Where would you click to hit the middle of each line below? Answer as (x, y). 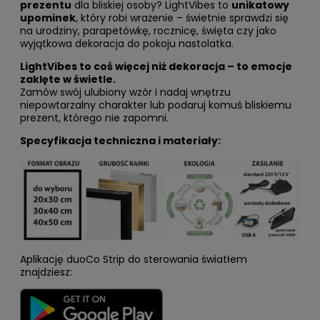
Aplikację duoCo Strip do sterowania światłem (134, 259)
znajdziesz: (46, 272)
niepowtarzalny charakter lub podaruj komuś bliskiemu (156, 105)
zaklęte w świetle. (68, 79)
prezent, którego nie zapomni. (94, 117)
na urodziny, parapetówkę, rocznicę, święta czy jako (148, 30)
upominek (48, 17)
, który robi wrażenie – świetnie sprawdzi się (182, 17)
